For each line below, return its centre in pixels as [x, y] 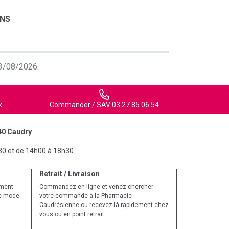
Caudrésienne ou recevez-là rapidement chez [104, 205]
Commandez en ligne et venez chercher [96, 187]
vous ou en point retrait [72, 214]
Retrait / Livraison [70, 174]
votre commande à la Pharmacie [86, 196]
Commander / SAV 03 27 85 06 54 [104, 105]
